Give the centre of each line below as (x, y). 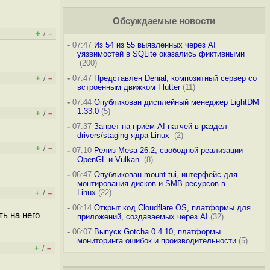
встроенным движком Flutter (128, 87)
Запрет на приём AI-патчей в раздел (160, 126)
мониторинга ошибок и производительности (156, 241)
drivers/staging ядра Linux (124, 135)
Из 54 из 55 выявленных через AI (155, 45)
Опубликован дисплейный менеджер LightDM (176, 102)
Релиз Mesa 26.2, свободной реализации (168, 150)
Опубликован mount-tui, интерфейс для (165, 174)
